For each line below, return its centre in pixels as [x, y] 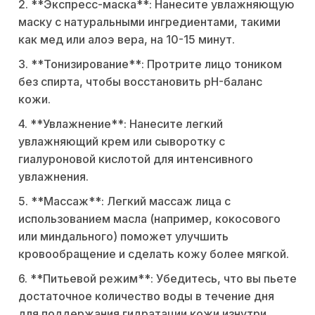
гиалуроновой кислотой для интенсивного [136, 159]
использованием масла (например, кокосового [149, 219]
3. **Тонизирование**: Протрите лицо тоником [150, 64]
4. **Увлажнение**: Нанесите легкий [121, 124]
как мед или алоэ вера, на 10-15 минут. [127, 40]
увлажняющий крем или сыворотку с [122, 142]
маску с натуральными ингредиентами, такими [149, 22]
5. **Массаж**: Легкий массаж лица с [124, 201]
